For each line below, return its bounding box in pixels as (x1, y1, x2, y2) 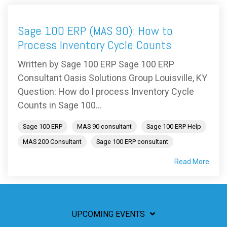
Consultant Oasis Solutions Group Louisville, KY (18, 72, 207, 83)
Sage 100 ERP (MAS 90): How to (18, 23, 173, 39)
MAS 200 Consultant (23, 138, 82, 145)
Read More (174, 158, 209, 166)
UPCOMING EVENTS (72, 209, 145, 219)
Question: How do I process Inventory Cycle (18, 86, 194, 97)
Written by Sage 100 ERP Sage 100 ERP (18, 59, 174, 69)
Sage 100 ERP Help (146, 123, 201, 130)
